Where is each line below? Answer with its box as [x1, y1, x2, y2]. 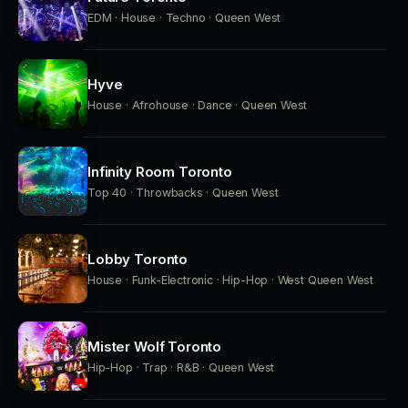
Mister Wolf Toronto [87, 338, 222, 355]
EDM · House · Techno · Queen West [87, 11, 281, 25]
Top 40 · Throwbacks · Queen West [87, 186, 279, 199]
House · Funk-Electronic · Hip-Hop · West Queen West [87, 273, 374, 287]
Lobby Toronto [87, 250, 189, 268]
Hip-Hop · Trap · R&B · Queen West [87, 361, 275, 374]
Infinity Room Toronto [87, 163, 232, 180]
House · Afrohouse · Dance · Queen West [87, 98, 308, 112]
